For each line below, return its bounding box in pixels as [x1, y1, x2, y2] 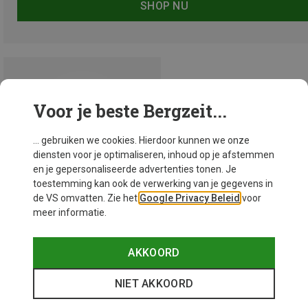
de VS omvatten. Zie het [33, 192, 140, 203]
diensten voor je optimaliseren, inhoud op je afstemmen [33, 149, 274, 160]
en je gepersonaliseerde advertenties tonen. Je [33, 164, 236, 175]
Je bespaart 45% [3, 271, 76, 283]
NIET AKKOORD [114, 277, 194, 290]
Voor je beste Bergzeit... [33, 100, 227, 122]
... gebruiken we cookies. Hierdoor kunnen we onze [33, 135, 250, 146]
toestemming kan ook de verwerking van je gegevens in [33, 178, 273, 189]
